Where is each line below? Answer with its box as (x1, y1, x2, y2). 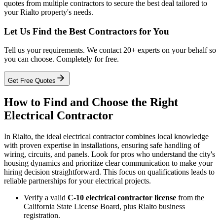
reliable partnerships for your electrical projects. (4, 177, 151, 185)
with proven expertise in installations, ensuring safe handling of (4, 141, 200, 150)
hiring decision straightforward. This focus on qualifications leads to (4, 168, 215, 177)
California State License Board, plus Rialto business (24, 202, 185, 211)
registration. (24, 211, 60, 220)
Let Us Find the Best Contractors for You (4, 26, 169, 37)
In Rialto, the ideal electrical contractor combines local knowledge (4, 132, 209, 141)
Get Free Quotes (8, 77, 56, 85)
